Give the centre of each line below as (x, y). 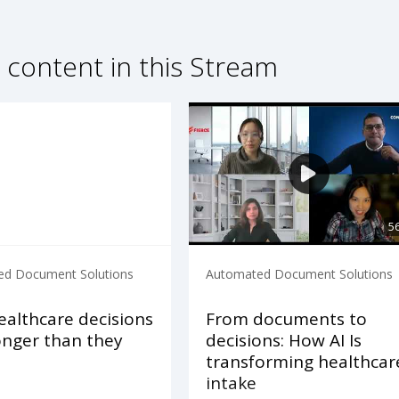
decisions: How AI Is (283, 341)
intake (231, 383)
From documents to (286, 319)
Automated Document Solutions (299, 274)
